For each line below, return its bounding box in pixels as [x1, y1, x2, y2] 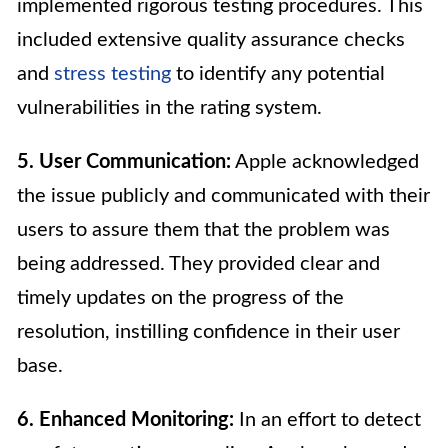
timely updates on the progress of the [17, 288, 344, 309]
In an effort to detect [234, 410, 421, 431]
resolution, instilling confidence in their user [17, 322, 400, 343]
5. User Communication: [17, 152, 231, 173]
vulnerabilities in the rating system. [17, 98, 322, 119]
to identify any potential [171, 64, 385, 85]
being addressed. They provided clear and [17, 254, 380, 275]
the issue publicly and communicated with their [17, 186, 430, 207]
